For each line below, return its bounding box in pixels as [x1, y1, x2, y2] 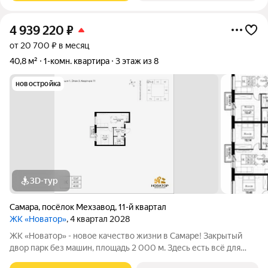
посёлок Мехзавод [42, 202, 115, 212]
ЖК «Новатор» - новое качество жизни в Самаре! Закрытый [10, 231, 242, 240]
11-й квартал [118, 202, 166, 212]
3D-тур [30, 176, 58, 185]
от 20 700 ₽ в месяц [10, 41, 89, 50]
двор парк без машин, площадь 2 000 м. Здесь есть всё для [10, 243, 132, 252]
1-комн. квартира [44, 56, 109, 66]
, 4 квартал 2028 [66, 214, 130, 224]
